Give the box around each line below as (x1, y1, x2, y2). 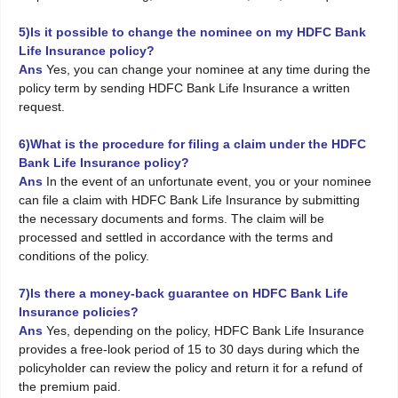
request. (19, 99, 65, 115)
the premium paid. (19, 379, 121, 394)
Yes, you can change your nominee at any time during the (43, 62, 370, 77)
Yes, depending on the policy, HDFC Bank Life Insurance (43, 323, 364, 338)
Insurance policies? (19, 305, 139, 320)
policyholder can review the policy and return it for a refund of (19, 361, 362, 376)
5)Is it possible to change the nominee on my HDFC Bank (19, 25, 366, 40)
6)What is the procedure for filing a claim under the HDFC (19, 137, 366, 152)
